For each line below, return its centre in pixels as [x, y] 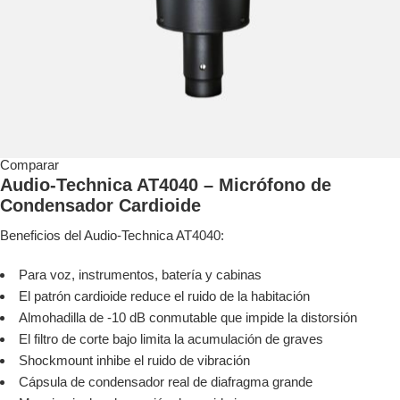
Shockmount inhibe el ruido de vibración [134, 361]
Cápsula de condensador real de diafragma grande [166, 382]
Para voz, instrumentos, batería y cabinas [140, 275]
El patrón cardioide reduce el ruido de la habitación [164, 296]
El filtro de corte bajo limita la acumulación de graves [171, 339]
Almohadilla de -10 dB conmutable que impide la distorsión [188, 318]
